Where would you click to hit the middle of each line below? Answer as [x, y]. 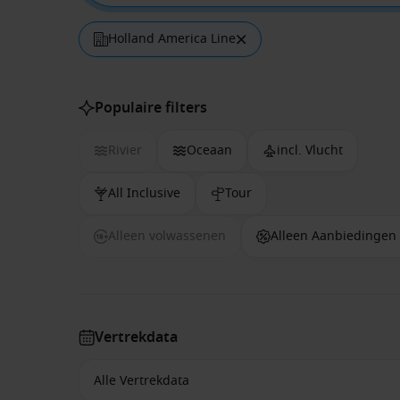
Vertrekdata [136, 337]
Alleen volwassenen [167, 236]
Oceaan [209, 150]
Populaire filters [151, 108]
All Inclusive [144, 193]
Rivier [125, 150]
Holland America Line [172, 39]
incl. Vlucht [310, 150]
